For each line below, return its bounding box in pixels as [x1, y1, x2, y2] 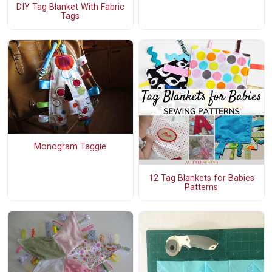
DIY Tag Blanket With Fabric [16, 1, 124, 12]
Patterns [185, 182, 219, 192]
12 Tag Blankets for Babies [148, 172, 254, 183]
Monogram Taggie [34, 141, 107, 152]
